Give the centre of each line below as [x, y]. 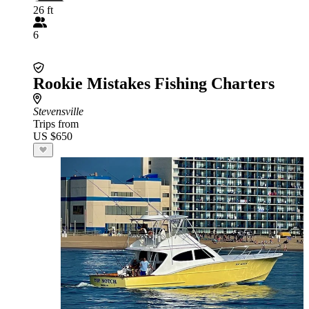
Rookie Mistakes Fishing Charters [154, 83]
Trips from [56, 124]
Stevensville [58, 111]
